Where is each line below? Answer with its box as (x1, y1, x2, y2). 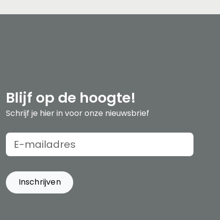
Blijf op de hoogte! (6, 87, 136, 108)
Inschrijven (18, 176, 61, 188)
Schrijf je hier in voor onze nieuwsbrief (6, 107, 149, 119)
